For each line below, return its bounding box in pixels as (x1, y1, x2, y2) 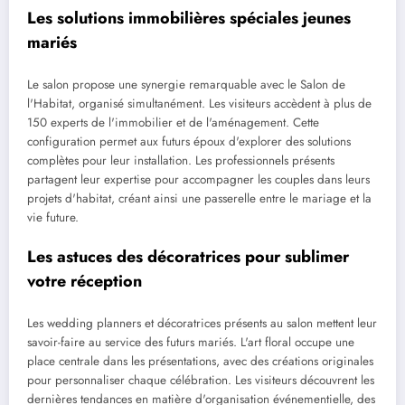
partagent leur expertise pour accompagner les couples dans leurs (27, 171, 370, 189)
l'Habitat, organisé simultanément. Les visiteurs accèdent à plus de (27, 95, 372, 113)
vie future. (27, 209, 79, 227)
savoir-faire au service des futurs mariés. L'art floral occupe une (27, 334, 354, 352)
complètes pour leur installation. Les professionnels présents (27, 152, 334, 170)
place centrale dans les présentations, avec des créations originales (27, 353, 373, 371)
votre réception (27, 268, 142, 293)
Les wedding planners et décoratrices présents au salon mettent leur (27, 315, 377, 333)
